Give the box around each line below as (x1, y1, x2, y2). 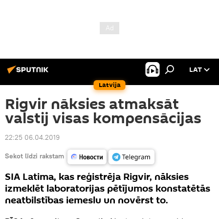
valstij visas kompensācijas (5, 108, 201, 129)
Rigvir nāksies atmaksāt (5, 94, 179, 115)
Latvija (98, 80, 121, 89)
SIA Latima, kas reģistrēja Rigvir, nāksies (5, 170, 189, 184)
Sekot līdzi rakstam (5, 151, 64, 160)
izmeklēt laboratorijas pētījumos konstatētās (5, 182, 210, 196)
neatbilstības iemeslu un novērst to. (5, 194, 168, 207)
